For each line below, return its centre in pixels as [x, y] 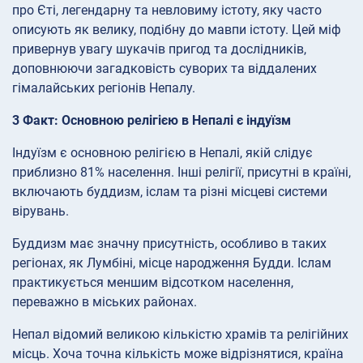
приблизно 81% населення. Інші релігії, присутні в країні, [181, 173]
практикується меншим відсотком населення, [153, 283]
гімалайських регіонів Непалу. [104, 88]
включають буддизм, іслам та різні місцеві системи [170, 192]
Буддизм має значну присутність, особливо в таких [169, 244]
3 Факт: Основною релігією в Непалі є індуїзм [152, 121]
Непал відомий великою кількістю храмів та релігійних [180, 335]
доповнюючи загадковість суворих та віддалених [164, 69]
